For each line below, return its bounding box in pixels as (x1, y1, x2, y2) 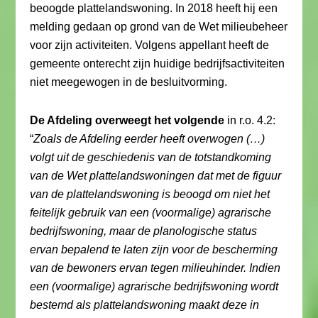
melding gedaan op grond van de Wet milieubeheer (30, 21, 288, 33)
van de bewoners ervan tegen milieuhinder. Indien (30, 262, 281, 274)
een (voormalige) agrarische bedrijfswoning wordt (30, 280, 279, 292)
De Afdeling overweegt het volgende (30, 114, 225, 126)
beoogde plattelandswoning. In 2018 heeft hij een (30, 2, 278, 14)
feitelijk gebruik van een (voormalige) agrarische (30, 207, 272, 219)
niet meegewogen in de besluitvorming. (30, 76, 228, 88)
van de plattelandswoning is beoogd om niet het (30, 188, 270, 200)
